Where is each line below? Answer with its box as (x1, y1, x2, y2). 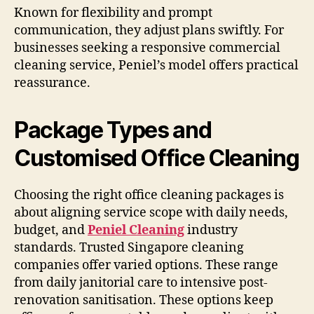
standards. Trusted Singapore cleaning (14, 240, 244, 257)
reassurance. (14, 75, 90, 92)
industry (184, 222, 238, 239)
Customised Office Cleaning (14, 144, 299, 172)
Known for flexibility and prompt (14, 5, 212, 22)
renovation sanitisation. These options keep (14, 292, 273, 309)
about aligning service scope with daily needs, (14, 205, 288, 221)
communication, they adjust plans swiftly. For (14, 22, 284, 39)
